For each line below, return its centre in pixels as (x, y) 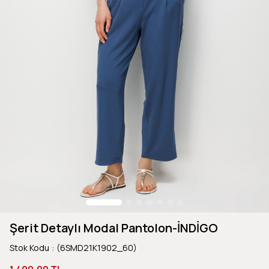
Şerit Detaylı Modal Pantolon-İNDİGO (114, 228)
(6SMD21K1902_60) (97, 247)
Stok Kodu (29, 247)
